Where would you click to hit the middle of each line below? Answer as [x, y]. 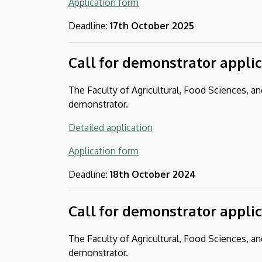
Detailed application [111, 127]
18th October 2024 [153, 174]
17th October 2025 [152, 25]
